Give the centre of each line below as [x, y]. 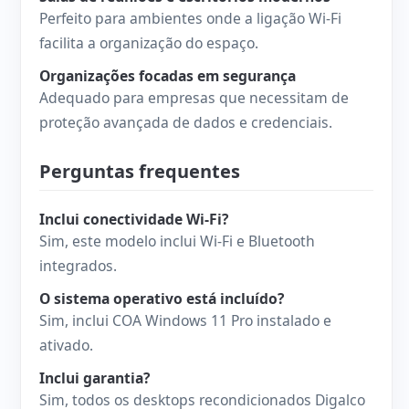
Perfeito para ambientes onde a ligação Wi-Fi [190, 19]
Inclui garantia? [94, 378]
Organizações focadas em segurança [168, 76]
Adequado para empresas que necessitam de [194, 98]
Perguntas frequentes [140, 172]
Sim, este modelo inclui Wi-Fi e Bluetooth [177, 241]
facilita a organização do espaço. [149, 43]
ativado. [66, 346]
